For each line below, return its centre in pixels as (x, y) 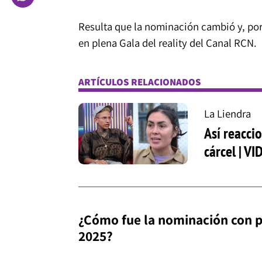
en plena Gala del (118, 42)
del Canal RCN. (222, 42)
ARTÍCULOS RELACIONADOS (139, 82)
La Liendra (228, 113)
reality (173, 42)
